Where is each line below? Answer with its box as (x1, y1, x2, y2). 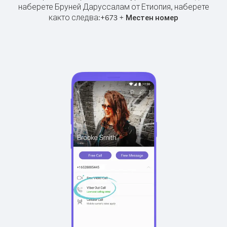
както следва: (49, 12, 100, 22)
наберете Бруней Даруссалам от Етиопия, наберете (18, 2, 209, 12)
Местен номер (126, 13, 178, 22)
